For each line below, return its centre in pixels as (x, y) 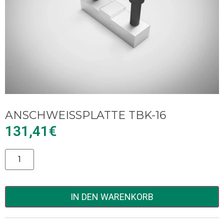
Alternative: (28, 155)
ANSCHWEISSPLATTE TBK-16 (82, 115)
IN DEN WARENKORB (112, 197)
